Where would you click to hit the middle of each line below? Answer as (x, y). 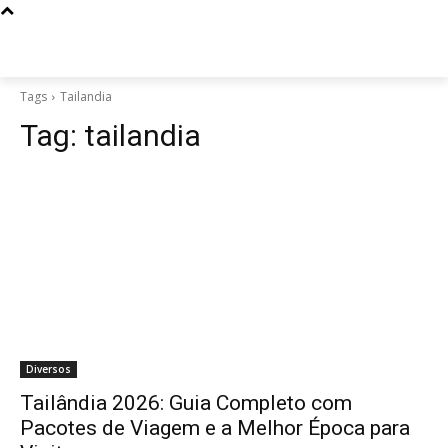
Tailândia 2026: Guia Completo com (186, 403)
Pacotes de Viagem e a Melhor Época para (215, 428)
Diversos (48, 369)
